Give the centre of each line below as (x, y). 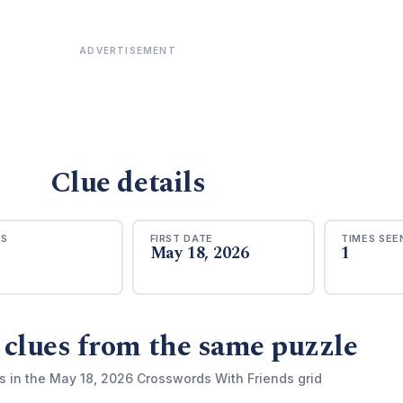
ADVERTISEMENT (128, 50)
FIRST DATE (182, 238)
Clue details (128, 183)
